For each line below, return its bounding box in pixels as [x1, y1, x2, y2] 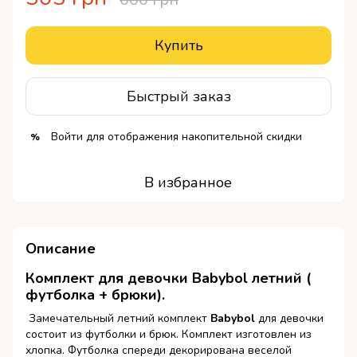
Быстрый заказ [126, 86, 231, 106]
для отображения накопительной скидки [83, 129, 302, 145]
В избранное [144, 173, 232, 193]
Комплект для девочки [25, 269, 192, 288]
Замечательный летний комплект [25, 310, 210, 326]
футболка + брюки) [25, 285, 162, 305]
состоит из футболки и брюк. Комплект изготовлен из [25, 326, 312, 342]
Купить [154, 36, 203, 56]
